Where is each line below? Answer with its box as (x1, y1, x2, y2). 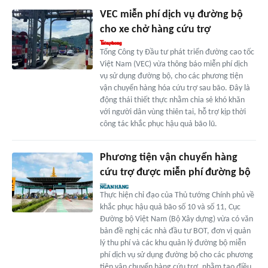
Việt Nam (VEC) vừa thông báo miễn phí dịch (99, 59, 248, 69)
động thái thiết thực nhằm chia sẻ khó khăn (99, 95, 245, 105)
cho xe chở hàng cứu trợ (99, 23, 211, 35)
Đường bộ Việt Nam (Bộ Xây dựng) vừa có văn (99, 214, 253, 224)
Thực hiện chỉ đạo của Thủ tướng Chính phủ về (99, 190, 254, 200)
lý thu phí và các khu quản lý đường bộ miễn (99, 238, 246, 248)
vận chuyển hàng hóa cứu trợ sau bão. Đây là (99, 83, 250, 93)
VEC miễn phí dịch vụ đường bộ (99, 8, 243, 20)
